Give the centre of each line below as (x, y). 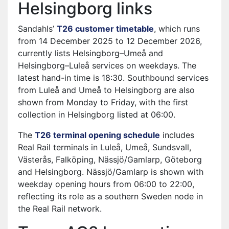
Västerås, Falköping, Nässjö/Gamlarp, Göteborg (110, 159)
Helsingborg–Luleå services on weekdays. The (107, 65)
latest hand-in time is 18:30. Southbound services (113, 77)
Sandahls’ (37, 28)
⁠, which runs (177, 28)
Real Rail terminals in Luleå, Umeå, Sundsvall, (105, 147)
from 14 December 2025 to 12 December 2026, (110, 41)
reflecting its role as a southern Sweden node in (110, 196)
